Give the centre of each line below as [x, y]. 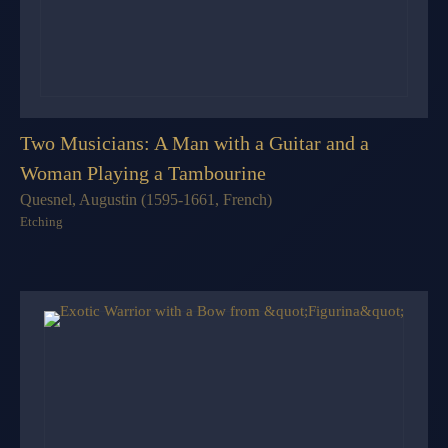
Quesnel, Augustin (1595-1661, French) [146, 199]
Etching [41, 221]
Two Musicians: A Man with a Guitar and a [194, 142]
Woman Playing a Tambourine [143, 172]
